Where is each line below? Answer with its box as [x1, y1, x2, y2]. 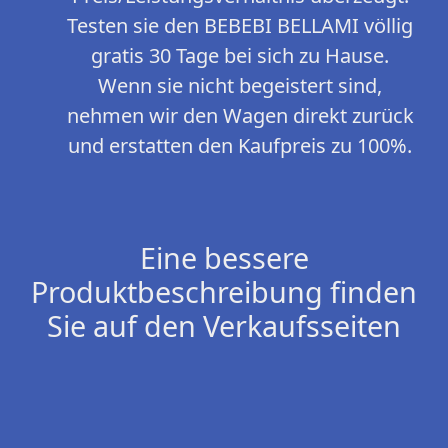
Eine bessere [139, 238, 309, 278]
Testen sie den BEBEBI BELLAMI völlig [67, 12, 413, 40]
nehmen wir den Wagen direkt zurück [66, 102, 414, 130]
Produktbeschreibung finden [31, 272, 417, 312]
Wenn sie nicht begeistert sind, [98, 72, 382, 100]
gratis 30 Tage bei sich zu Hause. [91, 42, 389, 70]
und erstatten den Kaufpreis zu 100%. [68, 132, 412, 160]
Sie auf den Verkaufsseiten [47, 306, 401, 346]
